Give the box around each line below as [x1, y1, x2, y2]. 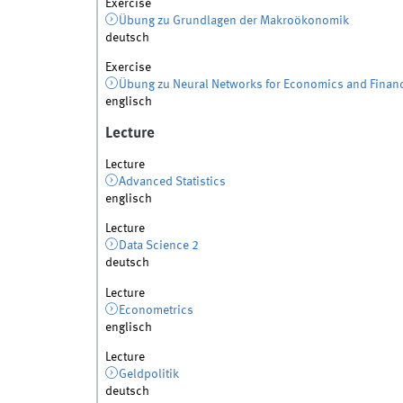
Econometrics [119, 303, 194, 317]
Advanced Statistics [119, 175, 227, 189]
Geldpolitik [119, 367, 180, 381]
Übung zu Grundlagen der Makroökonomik [119, 14, 350, 28]
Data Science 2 [119, 239, 200, 253]
